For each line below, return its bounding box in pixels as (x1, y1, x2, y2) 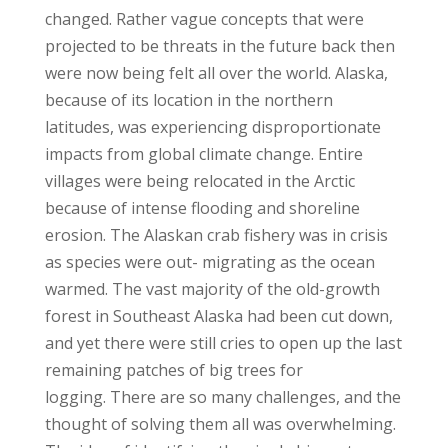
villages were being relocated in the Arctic (44, 169, 355, 192)
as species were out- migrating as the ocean (44, 250, 375, 273)
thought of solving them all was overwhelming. (44, 412, 396, 435)
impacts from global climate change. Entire (44, 142, 363, 165)
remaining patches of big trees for (44, 358, 303, 381)
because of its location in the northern (44, 88, 333, 111)
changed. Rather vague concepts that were (44, 7, 364, 30)
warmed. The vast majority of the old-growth (44, 277, 380, 300)
